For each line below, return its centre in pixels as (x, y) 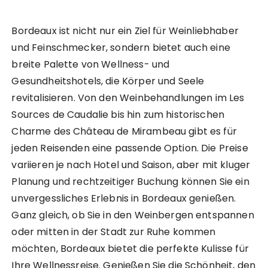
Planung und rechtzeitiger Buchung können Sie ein (130, 182)
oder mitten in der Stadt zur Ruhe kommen (114, 232)
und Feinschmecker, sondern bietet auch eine (121, 48)
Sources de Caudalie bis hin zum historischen (118, 115)
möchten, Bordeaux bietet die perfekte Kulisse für (130, 249)
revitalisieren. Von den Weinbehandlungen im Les (128, 98)
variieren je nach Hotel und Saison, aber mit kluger (131, 165)
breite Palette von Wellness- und (91, 65)
